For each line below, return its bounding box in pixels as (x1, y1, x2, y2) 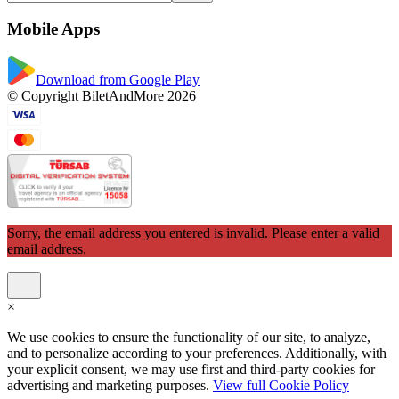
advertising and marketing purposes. (7, 377, 213, 393)
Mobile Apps (7, 20, 100, 39)
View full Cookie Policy (213, 377, 349, 393)
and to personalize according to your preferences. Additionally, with (7, 345, 387, 361)
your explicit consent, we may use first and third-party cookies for (7, 361, 375, 377)
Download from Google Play (36, 71, 199, 87)
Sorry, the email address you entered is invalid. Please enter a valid (7, 224, 379, 240)
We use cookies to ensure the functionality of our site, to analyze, (7, 329, 370, 345)
